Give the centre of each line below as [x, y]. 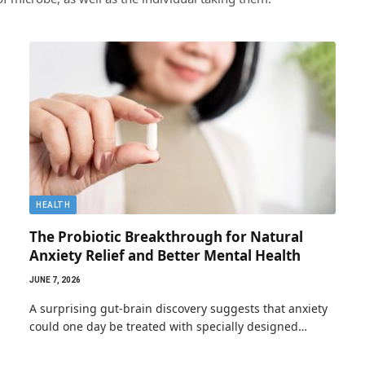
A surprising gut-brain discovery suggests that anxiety [178, 308]
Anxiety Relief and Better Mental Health [165, 255]
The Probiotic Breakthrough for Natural [166, 236]
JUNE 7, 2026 [55, 279]
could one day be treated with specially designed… [168, 326]
